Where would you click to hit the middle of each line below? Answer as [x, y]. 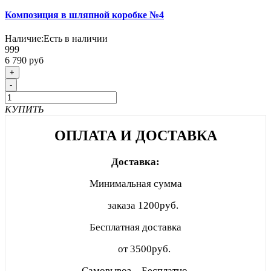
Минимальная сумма [135, 183]
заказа [115, 205]
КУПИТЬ [24, 109]
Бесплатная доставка [135, 227]
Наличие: [24, 38]
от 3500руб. [135, 249]
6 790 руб [24, 60]
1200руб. [158, 205]
